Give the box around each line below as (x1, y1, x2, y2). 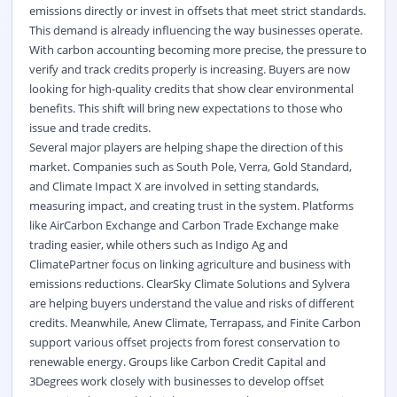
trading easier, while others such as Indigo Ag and (28, 237, 288, 253)
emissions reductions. (28, 276, 146, 292)
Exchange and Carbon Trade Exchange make (102, 217, 339, 234)
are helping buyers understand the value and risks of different (28, 295, 354, 312)
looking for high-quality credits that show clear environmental (28, 81, 354, 97)
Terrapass (209, 315, 261, 331)
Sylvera (311, 276, 350, 292)
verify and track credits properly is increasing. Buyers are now (28, 61, 350, 78)
